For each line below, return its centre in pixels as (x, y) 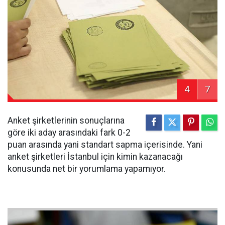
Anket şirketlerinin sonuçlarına (66, 121)
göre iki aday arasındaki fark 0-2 (69, 133)
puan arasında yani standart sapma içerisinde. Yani (105, 145)
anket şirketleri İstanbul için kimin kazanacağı (95, 157)
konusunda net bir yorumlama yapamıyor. (87, 169)
